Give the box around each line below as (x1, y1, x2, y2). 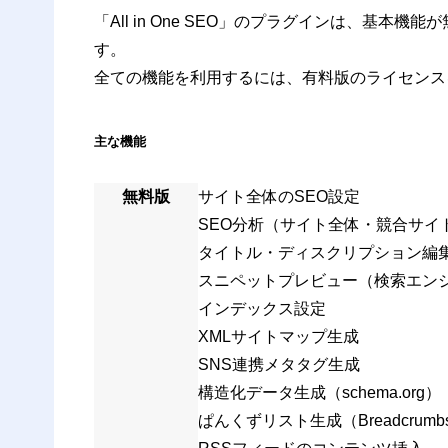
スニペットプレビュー (197, 271, 358, 289)
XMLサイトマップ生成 (197, 327, 359, 345)
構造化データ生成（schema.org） (197, 383, 441, 401)
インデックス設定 (197, 299, 326, 317)
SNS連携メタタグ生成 (197, 355, 360, 373)
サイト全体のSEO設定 (197, 187, 360, 205)
